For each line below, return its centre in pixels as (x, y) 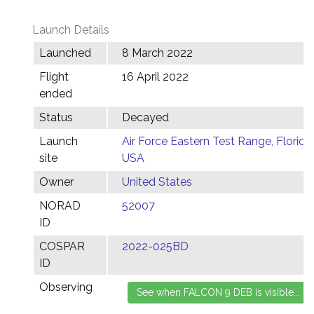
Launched (65, 53)
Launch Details (71, 30)
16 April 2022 (155, 77)
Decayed (145, 117)
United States (157, 182)
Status (56, 117)
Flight (54, 77)
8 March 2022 (157, 53)
